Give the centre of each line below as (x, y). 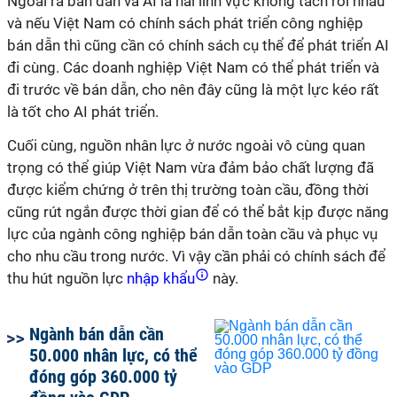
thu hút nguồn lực (65, 278)
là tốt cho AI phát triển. (83, 112)
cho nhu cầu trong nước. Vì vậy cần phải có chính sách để (196, 256)
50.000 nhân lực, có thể (113, 355)
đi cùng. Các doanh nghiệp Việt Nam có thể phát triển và (193, 67)
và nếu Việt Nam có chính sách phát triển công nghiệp (185, 23)
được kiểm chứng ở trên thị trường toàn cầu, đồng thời (188, 190)
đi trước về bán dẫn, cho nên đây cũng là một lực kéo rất (193, 90)
